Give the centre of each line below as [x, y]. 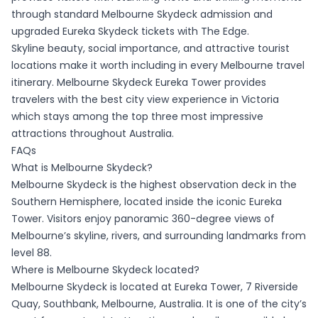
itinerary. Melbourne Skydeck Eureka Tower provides [139, 83]
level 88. [32, 253]
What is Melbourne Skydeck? [82, 168]
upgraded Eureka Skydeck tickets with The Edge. [130, 32]
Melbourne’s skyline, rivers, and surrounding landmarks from [159, 236]
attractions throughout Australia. [93, 134]
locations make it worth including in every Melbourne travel [158, 66]
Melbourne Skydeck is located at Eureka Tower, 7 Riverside [155, 287]
